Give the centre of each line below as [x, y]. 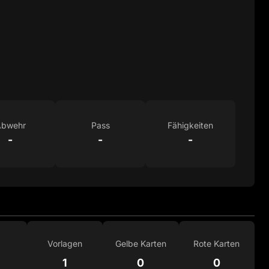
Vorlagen [65, 244]
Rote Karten [217, 244]
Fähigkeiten [190, 125]
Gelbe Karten [141, 244]
